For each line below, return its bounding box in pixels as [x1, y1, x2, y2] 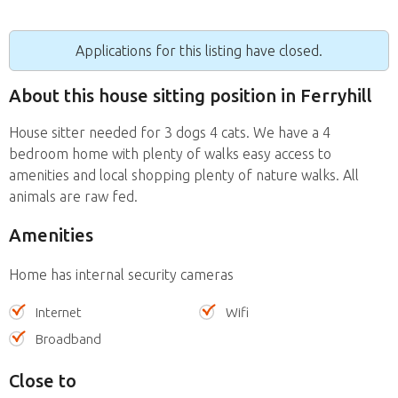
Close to [9, 370, 76, 391]
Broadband [36, 330, 101, 346]
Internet [36, 304, 82, 320]
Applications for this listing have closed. [76, 42, 322, 59]
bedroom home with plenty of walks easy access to [9, 145, 331, 162]
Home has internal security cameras [9, 266, 234, 283]
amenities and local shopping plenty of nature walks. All [9, 166, 359, 183]
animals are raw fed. [9, 187, 138, 204]
